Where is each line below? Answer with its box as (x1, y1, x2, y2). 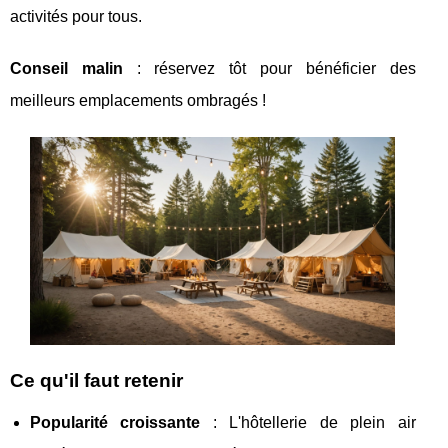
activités (10, 7, 72, 25)
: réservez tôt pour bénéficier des (122, 59, 416, 77)
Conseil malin (10, 59, 123, 77)
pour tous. (72, 7, 142, 25)
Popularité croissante (30, 414, 201, 432)
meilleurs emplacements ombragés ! (10, 91, 266, 109)
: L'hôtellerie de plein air (200, 414, 416, 432)
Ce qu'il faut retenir (10, 370, 183, 392)
